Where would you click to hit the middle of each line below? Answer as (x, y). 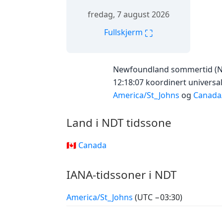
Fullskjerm (124, 32)
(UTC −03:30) (159, 197)
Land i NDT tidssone (119, 123)
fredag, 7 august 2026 (128, 14)
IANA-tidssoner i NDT (121, 175)
